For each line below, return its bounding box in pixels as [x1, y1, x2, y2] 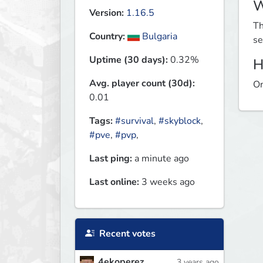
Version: [89, 6, 124, 20]
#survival [115, 114, 154, 128]
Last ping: [89, 152, 132, 166]
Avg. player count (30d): [89, 77, 195, 90]
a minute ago [132, 152, 189, 166]
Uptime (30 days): [89, 53, 168, 67]
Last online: [89, 176, 139, 189]
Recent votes [97, 227, 156, 241]
